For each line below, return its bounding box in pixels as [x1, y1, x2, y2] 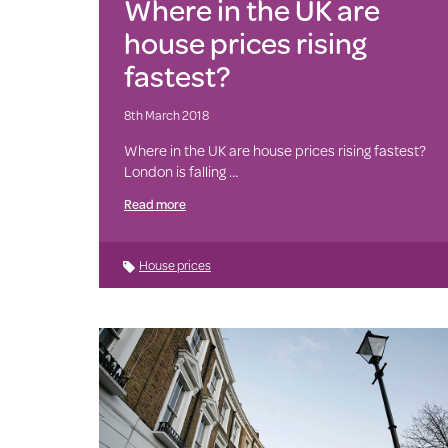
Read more [123, 194, 186, 213]
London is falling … [123, 160, 238, 182]
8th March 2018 [123, 105, 209, 124]
